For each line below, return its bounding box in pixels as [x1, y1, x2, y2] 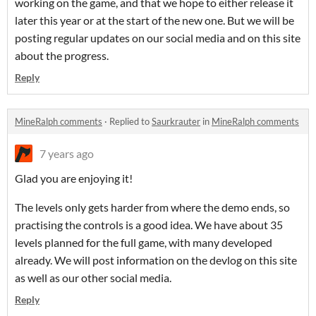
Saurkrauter [152, 116, 200, 128]
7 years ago [39, 147, 94, 161]
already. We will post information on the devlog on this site [15, 253, 297, 267]
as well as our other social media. [15, 271, 171, 285]
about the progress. [15, 49, 109, 63]
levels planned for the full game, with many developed [15, 236, 272, 250]
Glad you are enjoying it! [15, 171, 133, 186]
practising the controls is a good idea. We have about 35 [15, 218, 283, 232]
